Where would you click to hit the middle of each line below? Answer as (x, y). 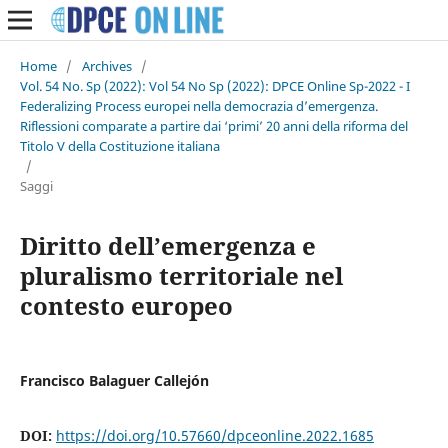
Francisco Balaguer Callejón (114, 380)
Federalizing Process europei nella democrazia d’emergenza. (198, 105)
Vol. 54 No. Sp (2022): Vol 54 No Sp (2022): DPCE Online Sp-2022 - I (214, 85)
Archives (106, 65)
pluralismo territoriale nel (181, 275)
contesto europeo (126, 305)
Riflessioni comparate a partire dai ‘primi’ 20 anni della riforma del (213, 125)
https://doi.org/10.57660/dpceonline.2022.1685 (214, 435)
